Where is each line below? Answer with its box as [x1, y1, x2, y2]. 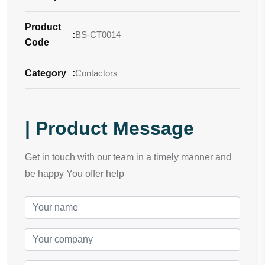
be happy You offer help [25, 169, 124, 179]
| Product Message [25, 118, 194, 140]
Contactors [75, 68, 118, 79]
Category [25, 68, 66, 79]
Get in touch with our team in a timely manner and [25, 152, 231, 163]
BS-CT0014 [75, 30, 121, 40]
